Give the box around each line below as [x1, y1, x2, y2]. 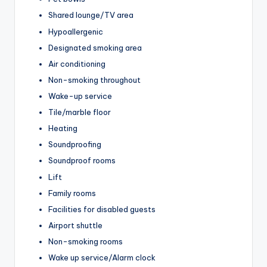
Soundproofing [48, 139, 101, 150]
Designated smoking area [48, 42, 142, 52]
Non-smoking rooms [48, 236, 123, 246]
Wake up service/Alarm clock [48, 253, 156, 263]
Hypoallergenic [48, 26, 103, 36]
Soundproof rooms [48, 156, 116, 166]
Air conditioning [48, 58, 105, 69]
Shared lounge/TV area [48, 10, 133, 20]
